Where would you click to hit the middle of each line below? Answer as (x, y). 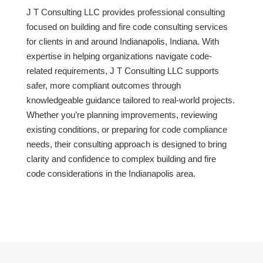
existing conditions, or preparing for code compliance (127, 129)
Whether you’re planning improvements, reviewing (122, 114)
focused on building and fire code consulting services (127, 26)
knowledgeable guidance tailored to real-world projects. (131, 100)
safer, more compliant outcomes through (104, 85)
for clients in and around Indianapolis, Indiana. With (123, 41)
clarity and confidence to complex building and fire (121, 159)
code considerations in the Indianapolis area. (111, 173)
